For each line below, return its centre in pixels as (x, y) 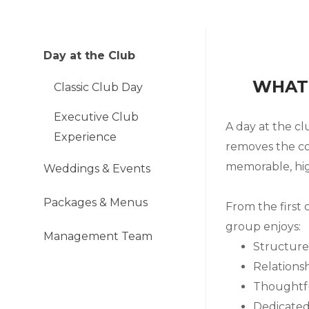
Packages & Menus (96, 202)
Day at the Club (89, 56)
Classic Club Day (98, 87)
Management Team (98, 236)
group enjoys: (263, 227)
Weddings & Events (97, 169)
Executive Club (96, 117)
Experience (85, 137)
